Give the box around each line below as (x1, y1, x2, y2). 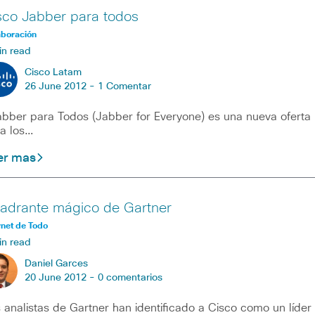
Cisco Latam (24, 67, 82, 78)
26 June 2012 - (24, 82, 98, 92)
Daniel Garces (24, 259, 88, 269)
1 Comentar (97, 82, 151, 92)
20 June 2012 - (24, 273, 98, 283)
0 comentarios (97, 273, 162, 283)
